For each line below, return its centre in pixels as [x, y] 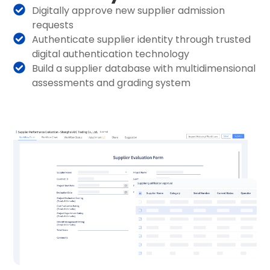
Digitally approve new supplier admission [129, 11]
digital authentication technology [111, 54]
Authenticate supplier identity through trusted [142, 40]
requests [53, 25]
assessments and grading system [111, 83]
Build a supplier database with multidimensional [144, 69]
